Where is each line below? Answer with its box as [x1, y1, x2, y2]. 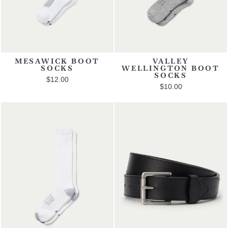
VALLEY [153, 56, 189, 66]
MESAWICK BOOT [14, 56, 100, 66]
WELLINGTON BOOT [121, 64, 220, 73]
